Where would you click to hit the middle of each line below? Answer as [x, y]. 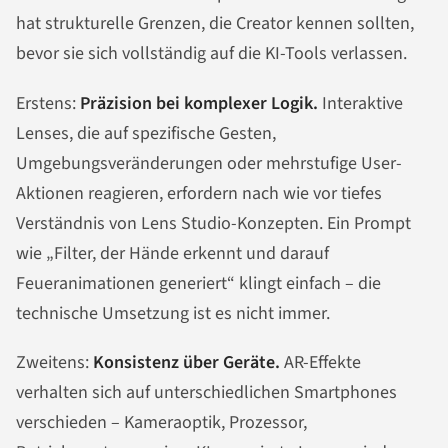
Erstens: [48, 103]
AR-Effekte [320, 363]
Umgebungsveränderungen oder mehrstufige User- [209, 163]
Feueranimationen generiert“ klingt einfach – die [198, 283]
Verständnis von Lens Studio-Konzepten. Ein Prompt [213, 223]
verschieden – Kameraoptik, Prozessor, [161, 423]
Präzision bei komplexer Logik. [199, 103]
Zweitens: [54, 363]
